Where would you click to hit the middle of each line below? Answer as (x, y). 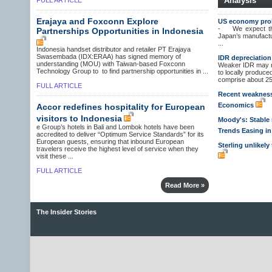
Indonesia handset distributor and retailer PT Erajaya (114, 49)
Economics (236, 105)
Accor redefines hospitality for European (121, 107)
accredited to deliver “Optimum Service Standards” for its (120, 134)
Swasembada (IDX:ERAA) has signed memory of (109, 56)
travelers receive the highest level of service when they (117, 149)
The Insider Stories (66, 212)
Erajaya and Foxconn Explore (97, 21)
